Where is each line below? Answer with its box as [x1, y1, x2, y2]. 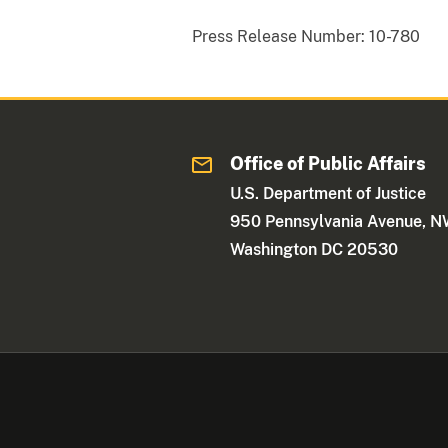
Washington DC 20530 [230, 239, 399, 259]
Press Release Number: [192, 26, 365, 46]
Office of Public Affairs [230, 152, 427, 174]
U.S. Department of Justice [230, 183, 427, 203]
